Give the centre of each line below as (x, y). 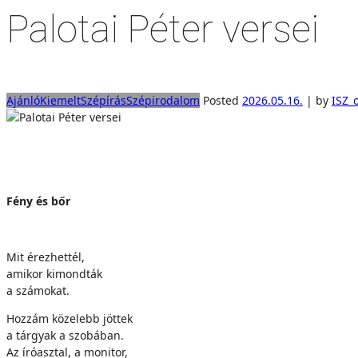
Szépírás (103, 100)
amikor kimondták (54, 274)
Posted (221, 100)
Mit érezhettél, (46, 257)
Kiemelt (60, 100)
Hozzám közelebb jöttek (70, 318)
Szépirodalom (163, 100)
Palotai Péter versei (163, 29)
